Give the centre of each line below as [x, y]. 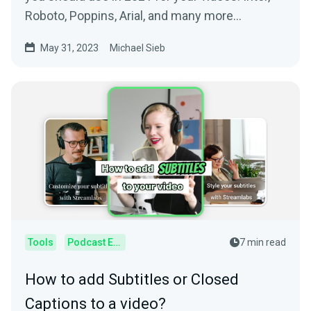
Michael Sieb [137, 48]
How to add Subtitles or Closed [132, 280]
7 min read [263, 243]
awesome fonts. [70, 35]
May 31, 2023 [69, 48]
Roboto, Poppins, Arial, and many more [129, 16]
